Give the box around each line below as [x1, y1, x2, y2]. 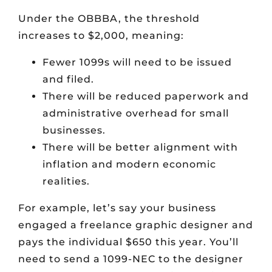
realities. [42, 175, 90, 188]
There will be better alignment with [42, 141, 238, 154]
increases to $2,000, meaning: [18, 30, 184, 42]
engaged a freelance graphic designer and [18, 219, 253, 231]
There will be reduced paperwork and [42, 90, 249, 103]
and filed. [42, 73, 94, 86]
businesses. [42, 124, 106, 137]
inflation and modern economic [42, 158, 216, 171]
